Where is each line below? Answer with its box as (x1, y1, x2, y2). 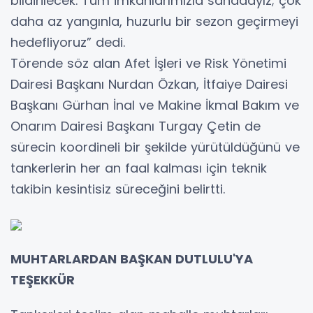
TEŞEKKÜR (10, 270, 75, 289)
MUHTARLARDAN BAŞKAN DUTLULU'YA (10, 249, 253, 268)
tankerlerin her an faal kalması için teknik (10, 159, 267, 177)
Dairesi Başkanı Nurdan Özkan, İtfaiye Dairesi (10, 75, 288, 93)
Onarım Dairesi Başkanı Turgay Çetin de (10, 117, 261, 135)
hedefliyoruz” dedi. (10, 33, 125, 51)
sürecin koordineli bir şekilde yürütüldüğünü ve (10, 138, 300, 156)
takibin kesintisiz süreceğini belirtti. (10, 180, 225, 198)
